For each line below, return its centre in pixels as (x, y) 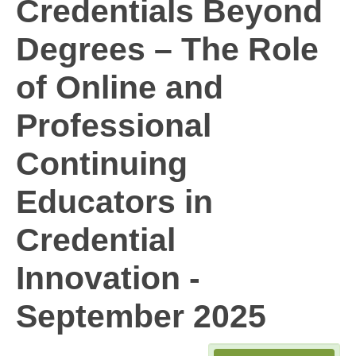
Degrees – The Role (167, 49)
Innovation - (108, 278)
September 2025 (141, 316)
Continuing (102, 164)
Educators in (114, 202)
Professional (114, 126)
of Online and (120, 87)
